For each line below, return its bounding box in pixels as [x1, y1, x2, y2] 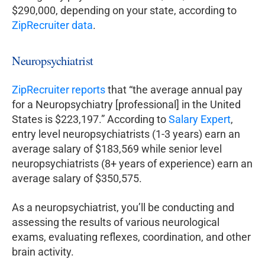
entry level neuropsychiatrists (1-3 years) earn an [12, 128, 240, 141]
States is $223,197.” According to [12, 113, 169, 126]
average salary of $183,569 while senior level [12, 143, 222, 156]
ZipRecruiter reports [12, 83, 105, 96]
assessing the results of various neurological [12, 216, 219, 229]
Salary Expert [169, 113, 231, 126]
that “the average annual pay [105, 83, 243, 96]
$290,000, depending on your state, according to [12, 4, 237, 17]
